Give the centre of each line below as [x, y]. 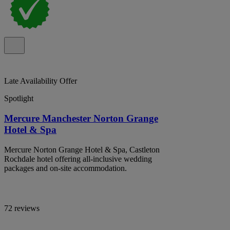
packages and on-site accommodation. [65, 168]
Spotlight [19, 99]
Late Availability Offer [41, 81]
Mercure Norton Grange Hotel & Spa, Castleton [82, 149]
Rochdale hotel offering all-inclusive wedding [78, 159]
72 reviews [22, 208]
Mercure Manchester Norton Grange [81, 118]
